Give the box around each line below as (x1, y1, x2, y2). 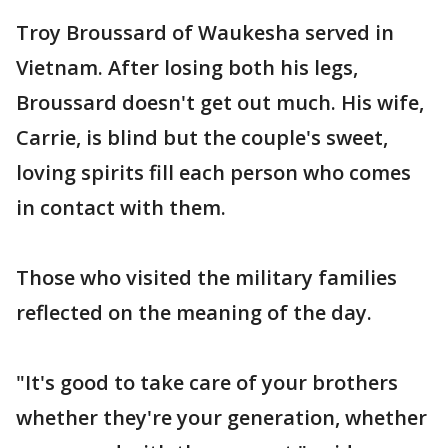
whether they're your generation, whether (16, 404, 427, 431)
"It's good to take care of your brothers (16, 369, 398, 396)
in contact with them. (16, 194, 226, 221)
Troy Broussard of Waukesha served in (16, 19, 394, 46)
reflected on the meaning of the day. (16, 299, 372, 326)
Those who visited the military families (16, 264, 397, 291)
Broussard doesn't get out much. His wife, (16, 89, 424, 116)
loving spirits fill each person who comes (16, 159, 411, 186)
